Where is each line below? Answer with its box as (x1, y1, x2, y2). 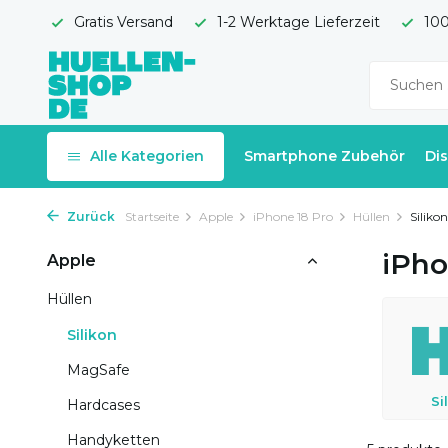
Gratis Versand (70, 13, 173, 31)
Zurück (64, 209, 115, 224)
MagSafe (67, 361, 130, 379)
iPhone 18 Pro (253, 209, 333, 224)
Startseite (125, 209, 179, 224)
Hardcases (67, 396, 140, 414)
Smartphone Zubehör (244, 147, 405, 165)
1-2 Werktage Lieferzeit (213, 13, 380, 31)
